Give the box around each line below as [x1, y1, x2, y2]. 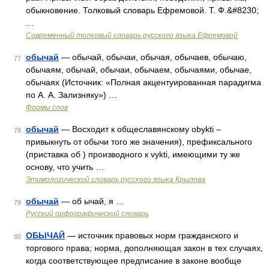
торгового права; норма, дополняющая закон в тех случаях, [26, 243, 263, 253]
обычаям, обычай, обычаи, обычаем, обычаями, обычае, [26, 65, 252, 74]
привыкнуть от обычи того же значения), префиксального [26, 137, 252, 147]
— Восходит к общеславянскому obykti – [59, 124, 221, 134]
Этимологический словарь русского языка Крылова [26, 175, 205, 184]
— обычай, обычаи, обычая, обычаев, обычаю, [59, 52, 247, 62]
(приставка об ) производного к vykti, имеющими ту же [26, 150, 240, 159]
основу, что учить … [26, 162, 104, 172]
